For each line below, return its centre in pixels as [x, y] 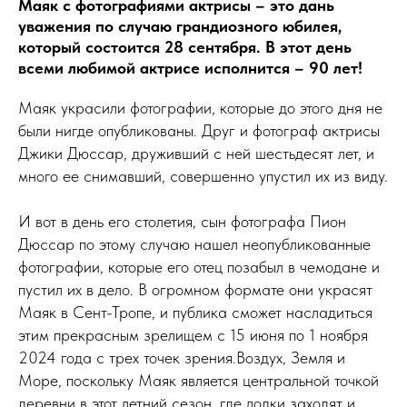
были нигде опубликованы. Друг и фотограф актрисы [199, 131]
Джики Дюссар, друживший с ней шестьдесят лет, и [196, 154]
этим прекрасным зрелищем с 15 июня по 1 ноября [193, 335]
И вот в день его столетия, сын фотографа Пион [182, 222]
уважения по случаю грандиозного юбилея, [180, 26]
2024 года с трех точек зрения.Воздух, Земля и [182, 358]
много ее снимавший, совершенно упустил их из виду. [203, 176]
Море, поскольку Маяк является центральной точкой [199, 381]
